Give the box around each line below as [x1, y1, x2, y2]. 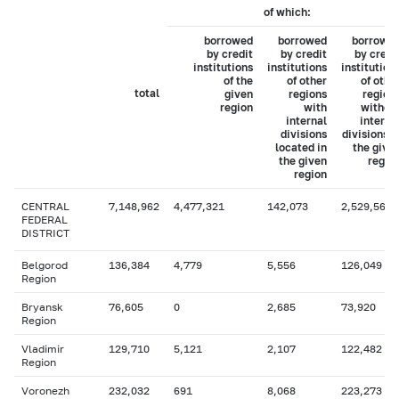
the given [279, 154, 327, 167]
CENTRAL [21, 199, 69, 213]
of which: [264, 5, 311, 19]
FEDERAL [21, 213, 68, 226]
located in [275, 141, 327, 154]
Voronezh [21, 384, 69, 397]
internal [286, 114, 327, 127]
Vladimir [21, 342, 64, 355]
